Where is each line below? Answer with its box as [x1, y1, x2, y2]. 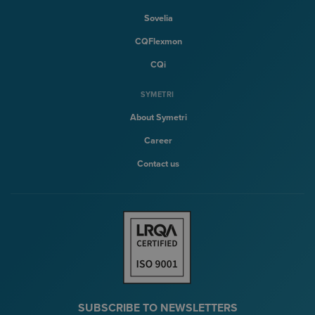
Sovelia [143, 12, 173, 24]
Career [144, 135, 172, 147]
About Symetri [129, 112, 187, 124]
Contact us [137, 158, 179, 170]
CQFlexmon [134, 35, 182, 47]
